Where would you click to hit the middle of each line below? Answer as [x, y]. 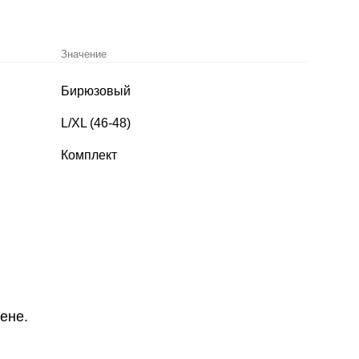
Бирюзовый [96, 91]
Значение [84, 54]
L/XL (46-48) [96, 123]
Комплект [89, 155]
